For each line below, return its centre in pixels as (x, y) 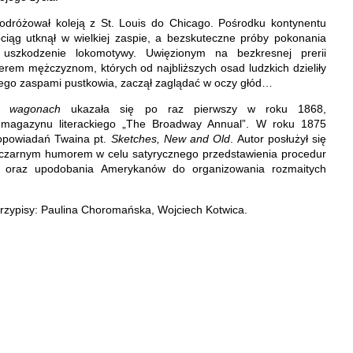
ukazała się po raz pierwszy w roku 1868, (194, 108)
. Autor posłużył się (279, 138)
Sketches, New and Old (171, 138)
